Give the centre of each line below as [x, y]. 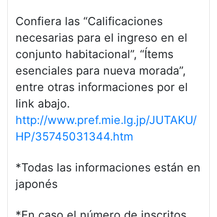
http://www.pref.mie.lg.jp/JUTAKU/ [106, 120]
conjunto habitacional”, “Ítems [94, 54]
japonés [37, 184]
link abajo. [43, 103]
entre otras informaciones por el [102, 87]
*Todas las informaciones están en [108, 167]
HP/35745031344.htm [74, 136]
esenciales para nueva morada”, [101, 70]
